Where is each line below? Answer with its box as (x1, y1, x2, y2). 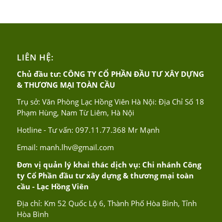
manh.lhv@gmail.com (39, 142, 114, 152)
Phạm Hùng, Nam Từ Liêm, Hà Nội (16, 108, 134, 118)
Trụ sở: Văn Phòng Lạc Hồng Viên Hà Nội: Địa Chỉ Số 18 (16, 97, 204, 107)
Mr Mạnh (125, 125, 160, 135)
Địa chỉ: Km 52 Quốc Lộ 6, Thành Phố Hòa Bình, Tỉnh (16, 198, 197, 209)
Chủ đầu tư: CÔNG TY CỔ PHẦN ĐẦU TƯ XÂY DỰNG (16, 68, 204, 79)
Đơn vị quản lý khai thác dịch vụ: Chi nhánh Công (16, 159, 201, 169)
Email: (16, 142, 40, 152)
